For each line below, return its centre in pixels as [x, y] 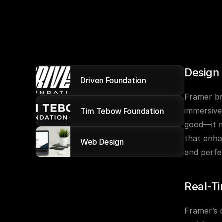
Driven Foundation [113, 80]
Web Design [102, 142]
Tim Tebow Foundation [122, 111]
